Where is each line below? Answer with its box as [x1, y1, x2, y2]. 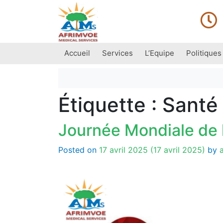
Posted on [58, 145, 99, 155]
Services [102, 48, 133, 58]
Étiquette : [58, 93, 162, 117]
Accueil [64, 48, 90, 58]
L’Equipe [145, 48, 174, 58]
